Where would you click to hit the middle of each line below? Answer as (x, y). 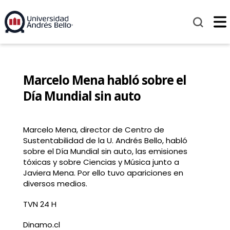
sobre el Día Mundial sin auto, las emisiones (105, 151)
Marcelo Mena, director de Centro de (93, 130)
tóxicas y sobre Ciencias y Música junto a (101, 162)
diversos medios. (55, 184)
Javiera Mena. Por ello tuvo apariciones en (103, 173)
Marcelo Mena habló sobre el (104, 80)
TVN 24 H (52, 204)
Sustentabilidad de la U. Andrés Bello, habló (105, 141)
